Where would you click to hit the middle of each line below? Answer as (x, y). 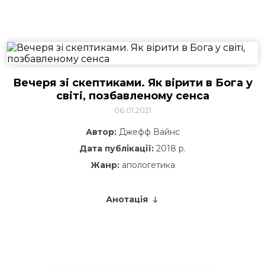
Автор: (101, 132)
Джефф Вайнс (148, 132)
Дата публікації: (117, 148)
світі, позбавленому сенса (132, 96)
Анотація (127, 199)
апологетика (147, 165)
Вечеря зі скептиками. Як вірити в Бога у (132, 83)
